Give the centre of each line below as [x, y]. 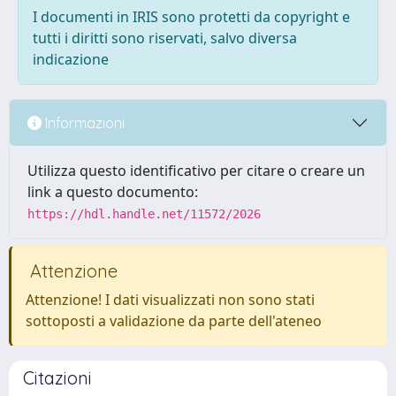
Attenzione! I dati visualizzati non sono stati [170, 300]
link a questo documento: [113, 192]
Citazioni [57, 378]
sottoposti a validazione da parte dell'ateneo [174, 321]
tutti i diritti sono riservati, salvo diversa [165, 38]
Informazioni [83, 122]
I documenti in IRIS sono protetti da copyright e [191, 17]
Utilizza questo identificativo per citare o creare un [196, 171]
